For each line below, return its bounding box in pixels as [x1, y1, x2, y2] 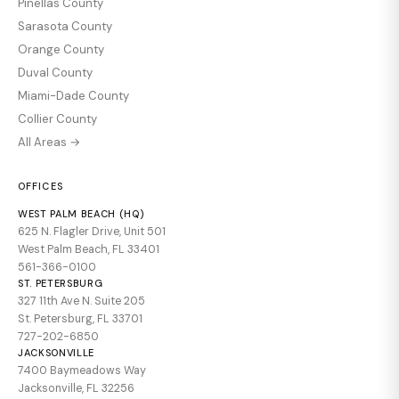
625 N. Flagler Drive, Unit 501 [18, 224, 166, 239]
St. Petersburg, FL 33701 [18, 311, 142, 326]
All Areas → [18, 134, 80, 150]
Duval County [18, 64, 93, 80]
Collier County [18, 110, 97, 126]
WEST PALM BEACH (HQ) [18, 207, 144, 220]
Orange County [18, 41, 104, 57]
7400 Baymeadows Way [18, 362, 146, 378]
